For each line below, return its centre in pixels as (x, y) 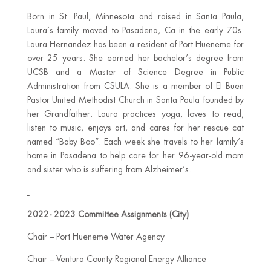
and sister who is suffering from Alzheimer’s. (109, 169)
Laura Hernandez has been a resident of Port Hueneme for (135, 44)
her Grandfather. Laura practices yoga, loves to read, (135, 114)
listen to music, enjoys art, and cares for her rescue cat (135, 128)
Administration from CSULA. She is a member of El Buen (135, 86)
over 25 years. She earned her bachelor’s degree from (135, 58)
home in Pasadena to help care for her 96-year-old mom (135, 155)
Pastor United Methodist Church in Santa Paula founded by (135, 100)
